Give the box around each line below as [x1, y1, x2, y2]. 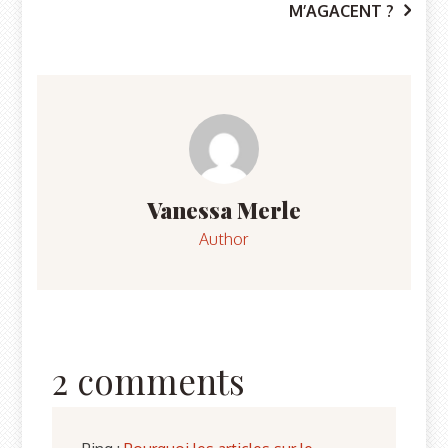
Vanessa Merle [147, 195, 301, 226]
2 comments [52, 357, 246, 405]
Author [199, 229, 249, 250]
